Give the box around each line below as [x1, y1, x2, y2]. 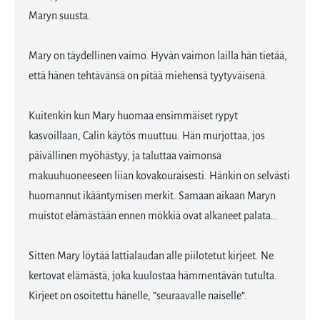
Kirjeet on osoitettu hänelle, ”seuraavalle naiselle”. [29, 291, 247, 302]
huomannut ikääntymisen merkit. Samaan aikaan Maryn [29, 191, 276, 202]
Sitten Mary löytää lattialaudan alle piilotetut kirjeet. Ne [29, 251, 274, 262]
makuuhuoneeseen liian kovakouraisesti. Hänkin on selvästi [29, 171, 290, 182]
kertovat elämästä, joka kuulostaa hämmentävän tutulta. [29, 271, 277, 282]
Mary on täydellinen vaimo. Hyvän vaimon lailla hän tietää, [29, 51, 287, 62]
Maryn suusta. [29, 11, 91, 22]
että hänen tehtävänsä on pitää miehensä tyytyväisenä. [29, 71, 268, 82]
